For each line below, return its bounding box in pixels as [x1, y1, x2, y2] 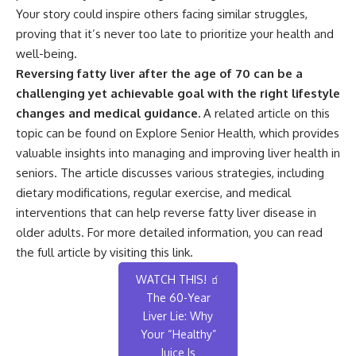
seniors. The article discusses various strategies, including [16, 164, 324, 180]
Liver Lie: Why [143, 308, 213, 323]
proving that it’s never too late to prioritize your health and [16, 25, 334, 41]
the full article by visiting [16, 244, 150, 260]
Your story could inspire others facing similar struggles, [16, 6, 308, 21]
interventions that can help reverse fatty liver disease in [16, 204, 316, 220]
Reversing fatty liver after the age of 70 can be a [16, 65, 303, 81]
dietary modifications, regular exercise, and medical [16, 184, 291, 200]
